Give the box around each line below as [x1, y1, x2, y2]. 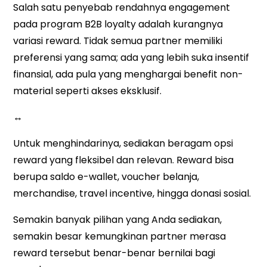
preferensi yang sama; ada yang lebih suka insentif [13, 51, 250, 65]
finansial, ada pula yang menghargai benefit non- [13, 67, 244, 82]
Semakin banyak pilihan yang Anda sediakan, [13, 213, 222, 227]
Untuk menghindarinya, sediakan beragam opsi [13, 136, 234, 151]
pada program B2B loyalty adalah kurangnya [13, 17, 223, 32]
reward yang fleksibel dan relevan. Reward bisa [13, 153, 234, 167]
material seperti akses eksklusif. [13, 84, 162, 98]
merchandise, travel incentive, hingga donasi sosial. [13, 187, 252, 201]
